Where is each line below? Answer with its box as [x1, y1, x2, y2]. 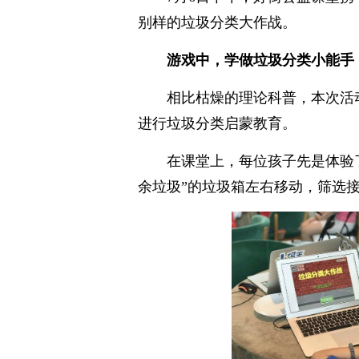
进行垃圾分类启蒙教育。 [138, 115, 296, 132]
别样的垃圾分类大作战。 [138, 14, 296, 31]
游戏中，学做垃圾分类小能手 [167, 52, 354, 69]
